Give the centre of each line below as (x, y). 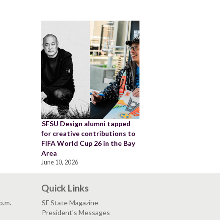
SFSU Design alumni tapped (86, 123)
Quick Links (65, 188)
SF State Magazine (70, 202)
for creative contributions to (88, 133)
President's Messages (76, 212)
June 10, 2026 (59, 162)
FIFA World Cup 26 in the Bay (88, 143)
